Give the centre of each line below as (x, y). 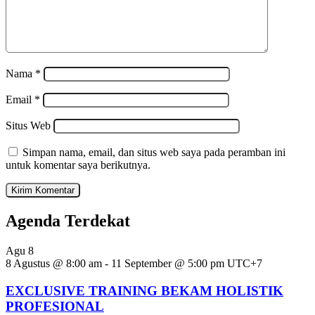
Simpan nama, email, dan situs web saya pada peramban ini (154, 153)
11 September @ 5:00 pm (168, 264)
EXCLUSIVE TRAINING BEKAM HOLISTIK (144, 290)
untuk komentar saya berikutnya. (78, 165)
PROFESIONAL (55, 306)
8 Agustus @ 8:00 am (54, 264)
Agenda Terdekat (68, 221)
